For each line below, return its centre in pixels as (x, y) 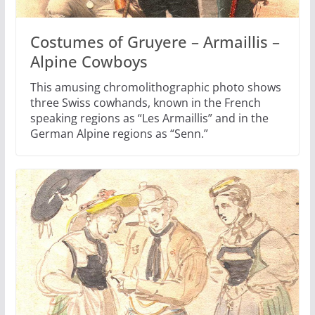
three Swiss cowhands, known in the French (145, 102)
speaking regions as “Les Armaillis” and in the (149, 118)
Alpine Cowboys (89, 61)
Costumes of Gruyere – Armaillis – (155, 41)
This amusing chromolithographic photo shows (155, 87)
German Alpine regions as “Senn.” (119, 133)
